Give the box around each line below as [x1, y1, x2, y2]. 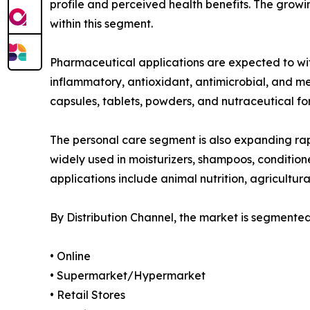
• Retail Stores [50, 288, 125, 302]
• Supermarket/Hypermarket [50, 268, 206, 283]
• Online [50, 249, 91, 264]
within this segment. [50, 17, 153, 31]
